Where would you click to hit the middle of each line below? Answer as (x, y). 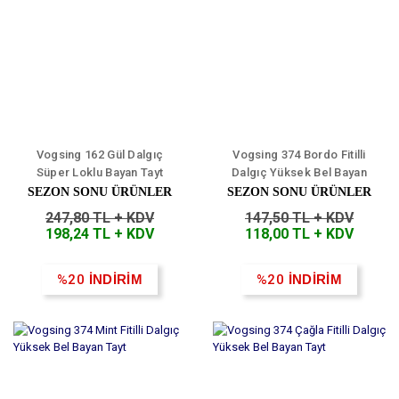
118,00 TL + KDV (299, 234)
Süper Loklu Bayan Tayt (100, 173)
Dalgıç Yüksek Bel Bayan (299, 173)
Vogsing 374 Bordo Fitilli (299, 155)
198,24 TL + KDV (100, 234)
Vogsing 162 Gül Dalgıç (100, 155)
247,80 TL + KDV (100, 218)
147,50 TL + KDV (299, 218)
